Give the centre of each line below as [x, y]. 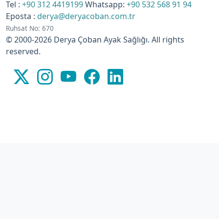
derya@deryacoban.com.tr [86, 16]
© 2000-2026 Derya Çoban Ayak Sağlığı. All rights [95, 39]
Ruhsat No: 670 [30, 28]
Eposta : [22, 16]
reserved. [23, 51]
